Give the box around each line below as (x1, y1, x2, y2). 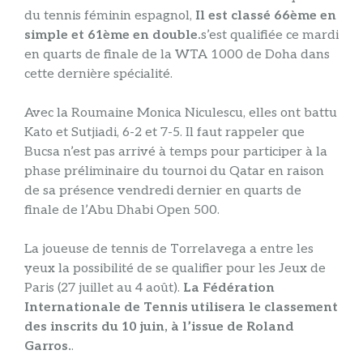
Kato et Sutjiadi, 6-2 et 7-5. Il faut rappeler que (24, 125, 305, 141)
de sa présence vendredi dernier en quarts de (24, 183, 301, 199)
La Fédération (183, 280, 275, 297)
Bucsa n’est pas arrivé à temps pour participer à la (24, 144, 327, 160)
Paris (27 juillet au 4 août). (24, 280, 183, 297)
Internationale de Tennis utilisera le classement (24, 300, 338, 316)
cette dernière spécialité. (24, 66, 173, 83)
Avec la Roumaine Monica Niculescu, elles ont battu (24, 105, 337, 122)
